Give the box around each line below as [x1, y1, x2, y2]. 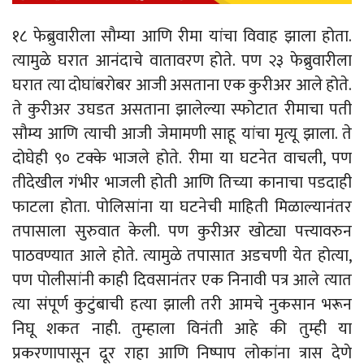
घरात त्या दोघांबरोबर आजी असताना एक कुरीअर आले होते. [12, 71, 352, 100]
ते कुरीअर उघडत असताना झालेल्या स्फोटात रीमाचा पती [12, 96, 352, 124]
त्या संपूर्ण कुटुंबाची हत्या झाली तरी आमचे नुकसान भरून [12, 291, 352, 319]
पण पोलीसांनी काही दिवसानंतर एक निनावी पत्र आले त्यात [12, 266, 352, 295]
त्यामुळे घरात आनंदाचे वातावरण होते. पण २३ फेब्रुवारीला [12, 47, 352, 76]
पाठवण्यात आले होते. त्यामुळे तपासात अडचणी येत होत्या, [12, 242, 352, 271]
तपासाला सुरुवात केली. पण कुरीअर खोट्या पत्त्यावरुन [12, 218, 352, 246]
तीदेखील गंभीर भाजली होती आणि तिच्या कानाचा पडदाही [12, 169, 352, 197]
